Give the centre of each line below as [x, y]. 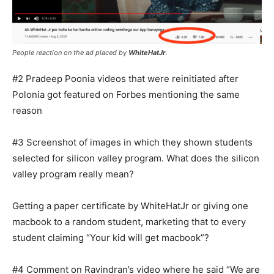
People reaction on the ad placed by [70, 53]
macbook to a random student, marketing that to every [129, 222]
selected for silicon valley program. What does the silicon [136, 158]
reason [27, 111]
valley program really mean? [73, 174]
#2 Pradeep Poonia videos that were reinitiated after [125, 79]
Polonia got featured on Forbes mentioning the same [126, 95]
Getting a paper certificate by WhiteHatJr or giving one [130, 206]
